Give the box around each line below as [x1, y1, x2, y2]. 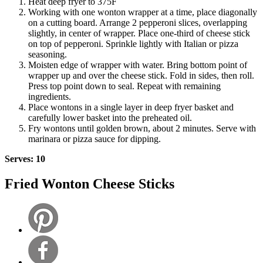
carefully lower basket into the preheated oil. [28, 112, 192, 123]
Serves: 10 [5, 153, 45, 164]
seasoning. [28, 49, 67, 59]
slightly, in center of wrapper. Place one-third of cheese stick [28, 28, 250, 38]
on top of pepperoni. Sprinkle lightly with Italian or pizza [28, 38, 238, 49]
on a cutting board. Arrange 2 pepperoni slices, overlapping [28, 17, 247, 28]
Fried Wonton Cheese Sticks [5, 176, 174, 191]
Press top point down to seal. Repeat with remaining [28, 80, 221, 91]
